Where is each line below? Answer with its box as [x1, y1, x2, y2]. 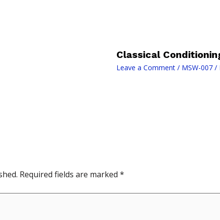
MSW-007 [181, 63, 213, 73]
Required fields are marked [19, 169, 120, 180]
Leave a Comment [116, 63, 175, 73]
